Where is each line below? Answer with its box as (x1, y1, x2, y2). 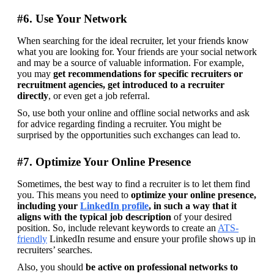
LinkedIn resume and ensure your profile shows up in (47, 233, 256, 244)
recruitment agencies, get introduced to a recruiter (17, 79, 224, 90)
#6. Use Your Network (17, 12, 127, 25)
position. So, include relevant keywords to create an (17, 222, 218, 233)
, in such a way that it (149, 200, 237, 211)
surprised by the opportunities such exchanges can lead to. (17, 129, 240, 140)
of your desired (171, 211, 232, 222)
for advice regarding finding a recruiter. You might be (17, 118, 221, 129)
